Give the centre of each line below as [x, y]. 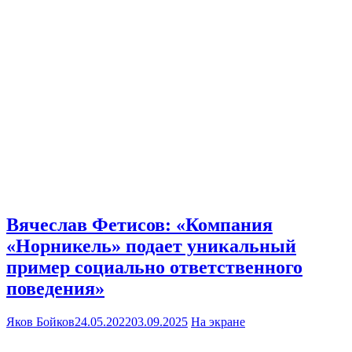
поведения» [55, 289]
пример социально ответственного [154, 268]
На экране [218, 322]
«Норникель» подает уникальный [151, 246]
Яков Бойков [40, 322]
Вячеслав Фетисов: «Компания [139, 225]
